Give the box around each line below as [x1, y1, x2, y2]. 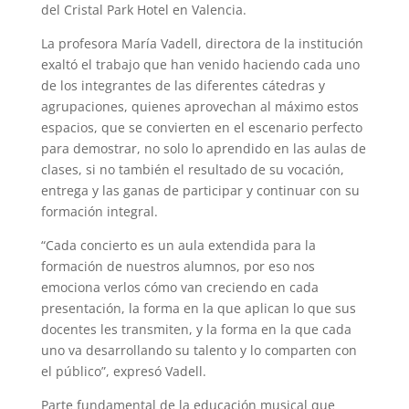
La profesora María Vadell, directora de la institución [40, 34, 363, 52]
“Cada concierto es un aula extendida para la [40, 236, 316, 254]
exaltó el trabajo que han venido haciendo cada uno [40, 55, 360, 73]
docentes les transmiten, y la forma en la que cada [40, 320, 351, 338]
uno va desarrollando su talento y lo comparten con [40, 341, 357, 359]
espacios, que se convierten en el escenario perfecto [40, 118, 362, 136]
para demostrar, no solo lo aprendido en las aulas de [40, 139, 366, 157]
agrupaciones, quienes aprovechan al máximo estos [40, 97, 359, 115]
